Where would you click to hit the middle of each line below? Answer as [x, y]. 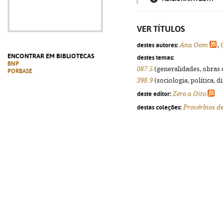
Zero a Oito [189, 94]
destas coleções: [159, 107]
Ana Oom [194, 45]
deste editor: [154, 94]
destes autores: [158, 45]
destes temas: [156, 57]
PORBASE [20, 71]
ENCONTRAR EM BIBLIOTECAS [51, 56]
